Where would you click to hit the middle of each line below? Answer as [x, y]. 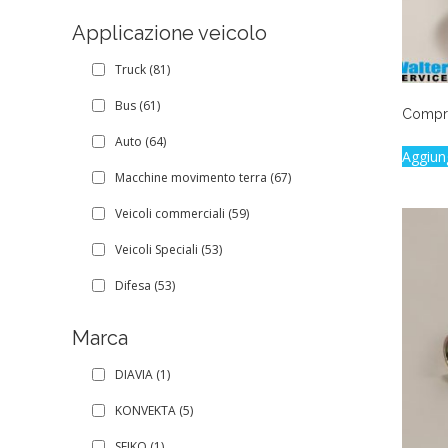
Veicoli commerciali [170, 213]
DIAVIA [134, 374]
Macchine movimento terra [191, 177]
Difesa [133, 285]
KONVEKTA [145, 410]
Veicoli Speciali [156, 249]
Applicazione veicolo [169, 32]
